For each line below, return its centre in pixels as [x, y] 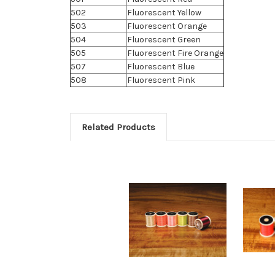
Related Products [118, 127]
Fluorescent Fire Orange [175, 53]
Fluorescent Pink [161, 80]
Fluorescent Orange [167, 26]
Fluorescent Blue [161, 66]
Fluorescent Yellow [164, 12]
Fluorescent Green [164, 39]
